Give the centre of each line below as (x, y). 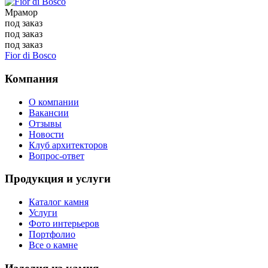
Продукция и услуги (58, 179)
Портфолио (52, 234)
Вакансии (49, 112)
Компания (31, 78)
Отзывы (45, 123)
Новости (46, 134)
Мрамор (21, 13)
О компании (54, 102)
